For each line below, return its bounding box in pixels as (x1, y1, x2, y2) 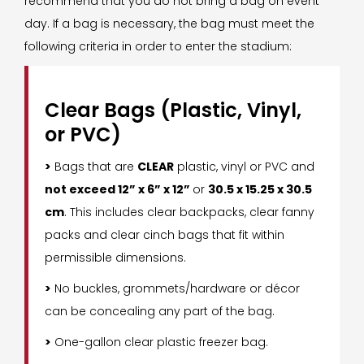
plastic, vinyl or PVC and (174, 158, 314, 175)
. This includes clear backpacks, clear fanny (64, 203, 314, 220)
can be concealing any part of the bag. (45, 302, 275, 319)
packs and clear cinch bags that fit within (45, 226, 284, 243)
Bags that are (51, 158, 137, 175)
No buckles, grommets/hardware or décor (51, 279, 300, 297)
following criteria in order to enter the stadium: (24, 37, 292, 54)
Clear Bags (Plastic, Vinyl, (45, 96, 301, 123)
